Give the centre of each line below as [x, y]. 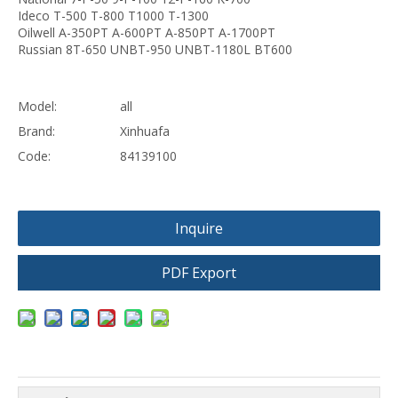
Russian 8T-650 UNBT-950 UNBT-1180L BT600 [155, 49]
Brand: [36, 131]
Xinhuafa [145, 131]
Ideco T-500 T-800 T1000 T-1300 [113, 16]
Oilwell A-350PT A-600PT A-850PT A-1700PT [147, 32]
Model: [37, 106]
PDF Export [199, 273]
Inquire [199, 228]
